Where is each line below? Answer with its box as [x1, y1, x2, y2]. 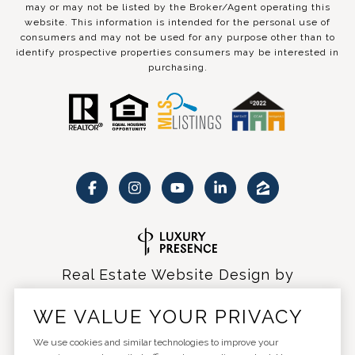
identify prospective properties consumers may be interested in [16, 46, 339, 58]
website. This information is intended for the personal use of [25, 16, 330, 28]
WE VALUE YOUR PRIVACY [32, 305, 303, 329]
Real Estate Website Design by [61, 266, 294, 284]
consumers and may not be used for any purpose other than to [20, 31, 335, 43]
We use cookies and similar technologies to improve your [32, 337, 278, 349]
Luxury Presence [114, 288, 241, 306]
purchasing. [147, 61, 208, 73]
